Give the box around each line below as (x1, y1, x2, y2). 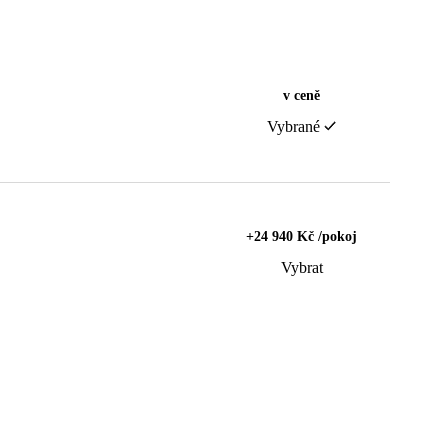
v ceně (283, 87, 320, 103)
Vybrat (280, 258, 323, 276)
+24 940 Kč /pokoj (246, 228, 357, 244)
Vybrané (267, 117, 320, 135)
